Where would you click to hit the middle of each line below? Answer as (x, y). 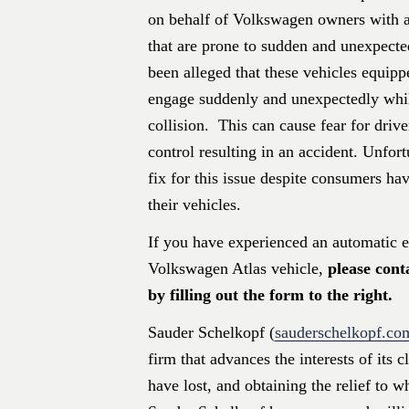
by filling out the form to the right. (270, 295)
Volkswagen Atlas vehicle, (238, 269)
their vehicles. (194, 205)
